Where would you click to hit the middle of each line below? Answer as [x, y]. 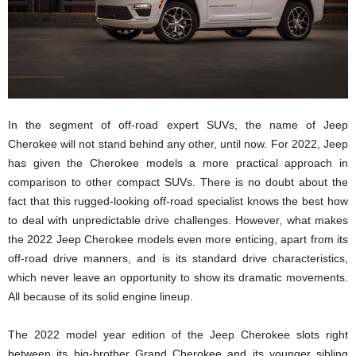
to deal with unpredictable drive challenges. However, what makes [178, 220]
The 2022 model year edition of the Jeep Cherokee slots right [178, 334]
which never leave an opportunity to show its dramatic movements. [178, 277]
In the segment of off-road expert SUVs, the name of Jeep [178, 124]
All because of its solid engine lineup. [101, 296]
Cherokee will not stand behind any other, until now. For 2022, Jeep [178, 143]
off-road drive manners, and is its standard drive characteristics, [178, 258]
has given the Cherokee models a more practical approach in [178, 163]
